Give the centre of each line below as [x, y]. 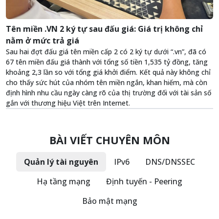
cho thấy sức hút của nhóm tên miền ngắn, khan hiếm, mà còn [107, 83]
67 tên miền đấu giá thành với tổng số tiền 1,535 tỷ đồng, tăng [107, 62]
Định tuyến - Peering [144, 182]
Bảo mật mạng [109, 201]
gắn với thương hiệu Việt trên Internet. [68, 103]
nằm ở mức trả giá [43, 41]
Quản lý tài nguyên [61, 162]
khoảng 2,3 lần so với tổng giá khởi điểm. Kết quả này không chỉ [108, 72]
